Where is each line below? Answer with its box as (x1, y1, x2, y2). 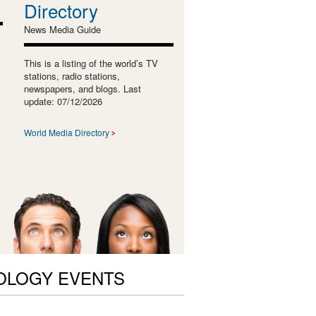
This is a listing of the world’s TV (23, 56, 158, 70)
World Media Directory (23, 126, 109, 138)
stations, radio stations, (23, 68, 120, 83)
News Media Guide (23, 22, 101, 36)
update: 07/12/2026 (23, 94, 102, 108)
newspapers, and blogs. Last (23, 81, 141, 95)
